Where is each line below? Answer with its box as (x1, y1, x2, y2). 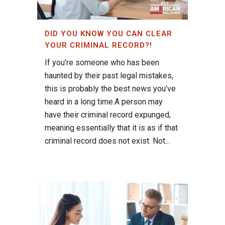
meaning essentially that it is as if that (45, 123, 178, 133)
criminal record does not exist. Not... (45, 136, 170, 146)
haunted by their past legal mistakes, (45, 71, 173, 81)
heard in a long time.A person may (45, 97, 163, 107)
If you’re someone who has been (45, 58, 159, 68)
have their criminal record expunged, (45, 110, 171, 120)
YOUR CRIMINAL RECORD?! (45, 41, 152, 50)
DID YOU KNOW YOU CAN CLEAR (45, 29, 172, 39)
